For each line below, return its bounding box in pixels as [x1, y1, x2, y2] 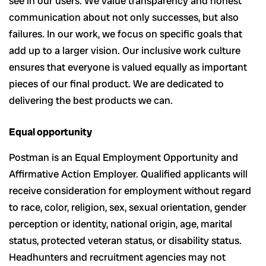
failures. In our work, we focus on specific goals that [9, 27, 242, 40]
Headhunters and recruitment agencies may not [9, 251, 226, 264]
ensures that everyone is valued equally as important [9, 60, 247, 74]
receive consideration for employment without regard [9, 184, 251, 198]
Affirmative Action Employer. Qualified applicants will [9, 167, 248, 181]
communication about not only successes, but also [9, 10, 239, 24]
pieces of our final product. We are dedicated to [9, 77, 224, 90]
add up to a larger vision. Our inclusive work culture [9, 43, 240, 57]
